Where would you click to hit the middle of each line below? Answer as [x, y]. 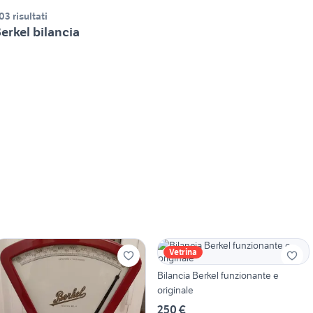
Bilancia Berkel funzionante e [218, 276]
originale [175, 290]
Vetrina [183, 252]
